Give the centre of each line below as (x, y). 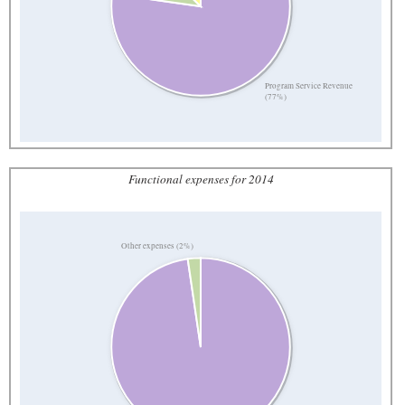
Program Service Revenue (309, 86)
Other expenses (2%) (158, 246)
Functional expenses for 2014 (201, 179)
